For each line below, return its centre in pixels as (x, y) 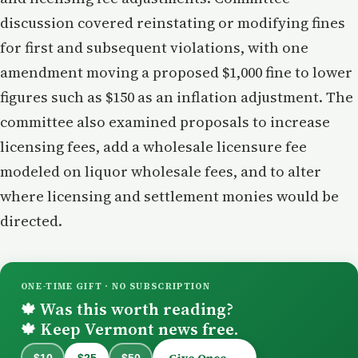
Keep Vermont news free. (137, 328)
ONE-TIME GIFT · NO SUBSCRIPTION (115, 286)
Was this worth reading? (135, 308)
